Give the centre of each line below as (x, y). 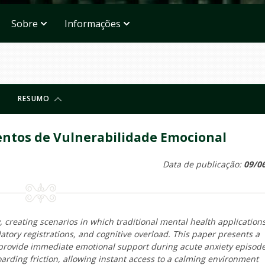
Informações (92, 23)
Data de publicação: (203, 164)
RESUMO (35, 99)
